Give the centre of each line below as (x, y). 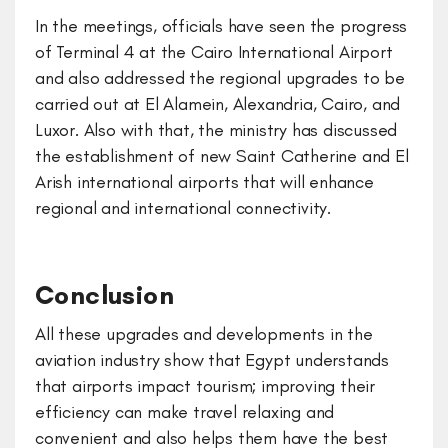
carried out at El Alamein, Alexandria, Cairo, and (218, 104)
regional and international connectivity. (185, 208)
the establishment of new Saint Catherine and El (222, 156)
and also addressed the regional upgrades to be (220, 78)
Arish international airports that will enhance (204, 182)
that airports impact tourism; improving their (205, 386)
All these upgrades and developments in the (204, 334)
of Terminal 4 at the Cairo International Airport (214, 52)
